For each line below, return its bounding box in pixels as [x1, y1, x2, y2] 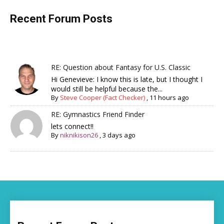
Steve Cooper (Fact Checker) [60, 92, 145, 102]
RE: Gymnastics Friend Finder [51, 109, 145, 119]
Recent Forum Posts [10, 12, 112, 25]
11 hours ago [149, 92, 189, 102]
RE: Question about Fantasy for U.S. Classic [51, 62, 191, 72]
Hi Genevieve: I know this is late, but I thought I [51, 74, 203, 84]
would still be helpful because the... [51, 83, 163, 93]
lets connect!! [51, 121, 94, 131]
